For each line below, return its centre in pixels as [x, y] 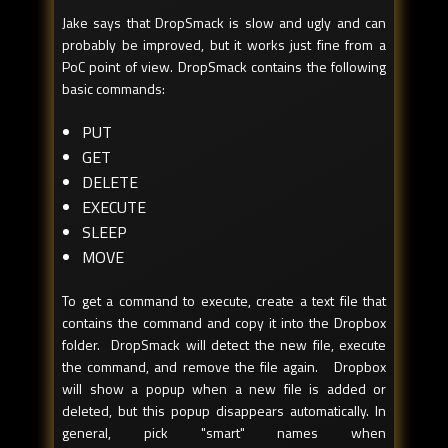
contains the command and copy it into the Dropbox [224, 323]
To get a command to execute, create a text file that [224, 301]
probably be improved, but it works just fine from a [224, 45]
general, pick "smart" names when [224, 433]
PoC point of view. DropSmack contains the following [224, 67]
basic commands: [113, 89]
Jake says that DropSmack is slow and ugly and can [224, 23]
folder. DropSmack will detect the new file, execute [224, 345]
